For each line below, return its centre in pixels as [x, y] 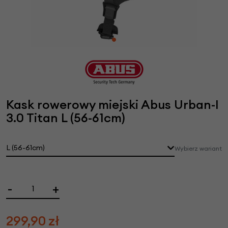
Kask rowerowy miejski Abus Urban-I [112, 104]
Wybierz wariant [198, 148]
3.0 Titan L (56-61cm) [66, 117]
